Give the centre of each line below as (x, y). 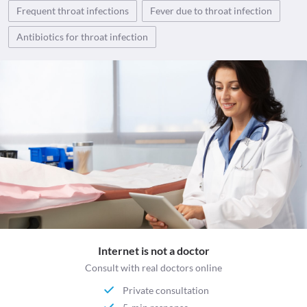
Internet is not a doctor (153, 251)
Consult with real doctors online (153, 268)
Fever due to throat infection (211, 11)
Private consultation (166, 290)
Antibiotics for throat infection (82, 37)
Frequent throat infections (73, 11)
